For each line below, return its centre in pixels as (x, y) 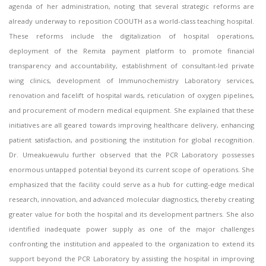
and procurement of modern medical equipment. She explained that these (132, 110)
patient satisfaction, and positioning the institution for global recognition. (132, 140)
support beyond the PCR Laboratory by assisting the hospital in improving (132, 259)
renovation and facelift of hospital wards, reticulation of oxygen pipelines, (132, 96)
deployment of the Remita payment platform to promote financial (132, 51)
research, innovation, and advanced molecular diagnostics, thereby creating (132, 199)
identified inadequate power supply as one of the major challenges (132, 229)
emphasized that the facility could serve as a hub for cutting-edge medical (132, 185)
